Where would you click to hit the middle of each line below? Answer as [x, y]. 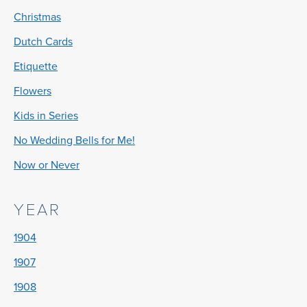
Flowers [33, 91]
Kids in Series [46, 116]
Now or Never [47, 165]
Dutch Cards [43, 42]
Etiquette [36, 66]
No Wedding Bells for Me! [74, 140]
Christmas [37, 17]
